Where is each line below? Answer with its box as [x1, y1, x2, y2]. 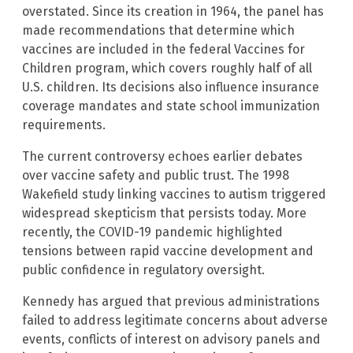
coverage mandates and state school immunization [22, 98, 320, 114]
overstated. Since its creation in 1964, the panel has [22, 4, 324, 20]
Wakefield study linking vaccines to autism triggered [22, 187, 326, 203]
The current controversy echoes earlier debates [22, 149, 303, 165]
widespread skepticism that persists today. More [22, 206, 307, 221]
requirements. [22, 117, 106, 133]
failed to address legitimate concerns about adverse [22, 313, 328, 329]
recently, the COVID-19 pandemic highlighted [22, 225, 283, 240]
